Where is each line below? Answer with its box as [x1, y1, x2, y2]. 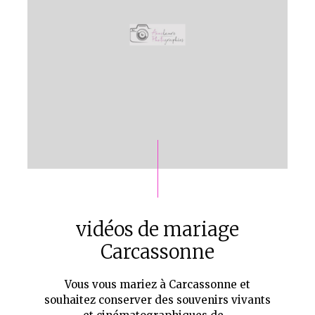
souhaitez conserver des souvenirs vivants [44, 292, 271, 307]
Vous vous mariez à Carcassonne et [65, 277, 250, 291]
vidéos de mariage [76, 217, 239, 241]
